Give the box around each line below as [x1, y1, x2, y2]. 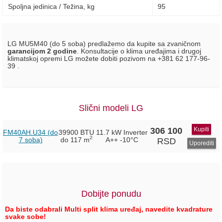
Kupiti [194, 125, 209, 133]
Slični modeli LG [79, 103, 143, 113]
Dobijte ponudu [81, 188, 141, 199]
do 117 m [60, 136, 90, 144]
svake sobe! [5, 213, 46, 221]
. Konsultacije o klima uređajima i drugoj [77, 47, 201, 55]
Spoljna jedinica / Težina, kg [8, 3, 95, 11]
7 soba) [18, 136, 43, 144]
